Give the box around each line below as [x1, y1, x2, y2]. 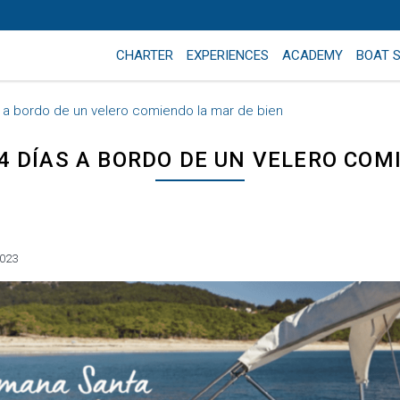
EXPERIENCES [187, 47, 270, 64]
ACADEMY [282, 47, 344, 64]
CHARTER [116, 47, 174, 64]
